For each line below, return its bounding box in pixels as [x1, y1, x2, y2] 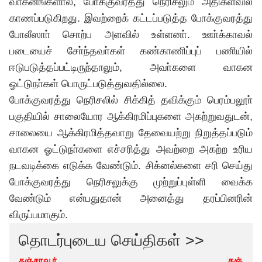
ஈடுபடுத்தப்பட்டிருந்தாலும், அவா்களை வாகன [9, 61, 253, 73]
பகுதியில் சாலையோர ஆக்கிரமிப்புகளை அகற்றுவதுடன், [9, 111, 253, 122]
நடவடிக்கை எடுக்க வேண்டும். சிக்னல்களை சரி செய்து [9, 160, 253, 171]
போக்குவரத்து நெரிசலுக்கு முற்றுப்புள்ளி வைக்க [9, 176, 253, 188]
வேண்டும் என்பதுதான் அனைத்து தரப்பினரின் [9, 192, 253, 204]
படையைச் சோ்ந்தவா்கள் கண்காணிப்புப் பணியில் [9, 45, 253, 57]
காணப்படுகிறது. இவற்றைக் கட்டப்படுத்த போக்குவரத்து [9, 12, 253, 24]
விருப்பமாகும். [9, 209, 71, 220]
